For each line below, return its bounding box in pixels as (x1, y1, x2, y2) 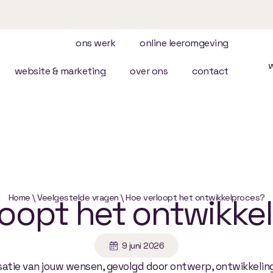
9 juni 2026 (121, 240, 165, 251)
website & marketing (14, 65, 106, 77)
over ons (130, 65, 168, 77)
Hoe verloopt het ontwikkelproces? (126, 192, 265, 203)
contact (192, 65, 229, 77)
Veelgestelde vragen (37, 192, 119, 203)
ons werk (76, 37, 116, 49)
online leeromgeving (140, 37, 229, 49)
